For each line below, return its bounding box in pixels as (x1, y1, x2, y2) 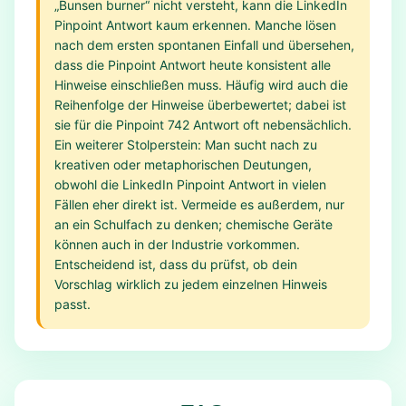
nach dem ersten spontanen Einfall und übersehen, (54, 37, 354, 53)
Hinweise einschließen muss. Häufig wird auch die (54, 77, 348, 92)
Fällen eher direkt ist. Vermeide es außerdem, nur (54, 197, 344, 212)
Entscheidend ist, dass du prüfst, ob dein (54, 256, 297, 272)
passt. (54, 296, 91, 312)
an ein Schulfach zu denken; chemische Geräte (54, 217, 333, 232)
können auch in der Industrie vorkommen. (54, 237, 300, 252)
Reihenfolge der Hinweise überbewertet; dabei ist (54, 97, 346, 112)
